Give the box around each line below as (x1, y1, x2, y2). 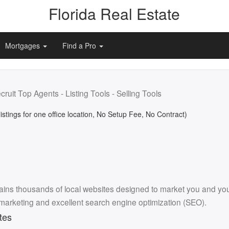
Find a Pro (62, 40, 98, 51)
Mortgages (5, 40, 42, 51)
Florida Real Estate (49, 3, 180, 25)
